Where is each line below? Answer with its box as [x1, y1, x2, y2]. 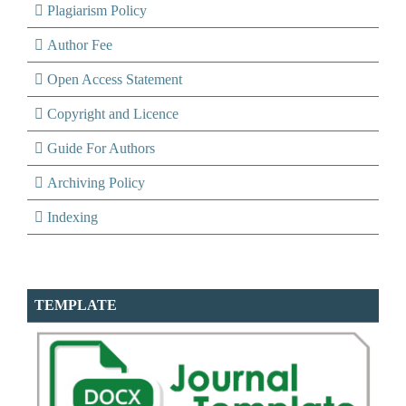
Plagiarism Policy [47, 2, 147, 18]
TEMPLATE [34, 296, 117, 313]
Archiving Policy [47, 174, 145, 190]
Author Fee [47, 36, 112, 53]
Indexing [47, 208, 98, 225]
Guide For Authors [47, 140, 155, 156]
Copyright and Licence [47, 105, 179, 121]
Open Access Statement [47, 71, 182, 87]
